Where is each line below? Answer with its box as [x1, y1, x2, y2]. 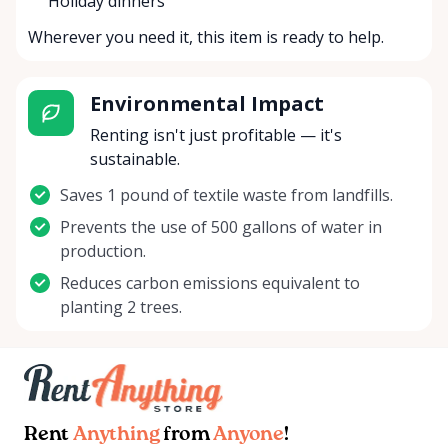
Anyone [213, 425, 285, 446]
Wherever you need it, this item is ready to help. [28, 26, 384, 49]
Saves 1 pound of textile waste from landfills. [60, 184, 393, 207]
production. [60, 240, 146, 263]
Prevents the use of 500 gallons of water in [60, 216, 382, 239]
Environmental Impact [89, 90, 324, 118]
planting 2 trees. [60, 296, 182, 319]
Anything [73, 425, 160, 446]
